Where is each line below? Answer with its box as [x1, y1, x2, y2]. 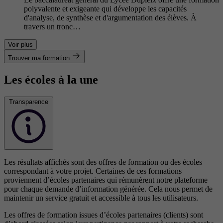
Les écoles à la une [4, 73, 98, 86]
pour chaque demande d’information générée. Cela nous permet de [4, 184, 213, 193]
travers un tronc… [24, 22, 81, 31]
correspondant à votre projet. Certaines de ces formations [4, 166, 182, 175]
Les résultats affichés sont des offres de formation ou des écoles [4, 157, 202, 166]
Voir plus [8, 40, 33, 48]
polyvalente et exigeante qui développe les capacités [24, 4, 187, 13]
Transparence [9, 98, 48, 106]
